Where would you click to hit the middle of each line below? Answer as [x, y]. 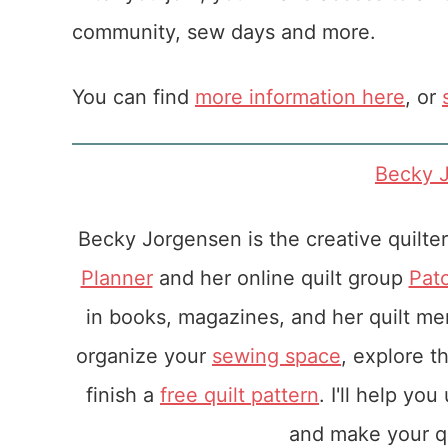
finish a [123, 395]
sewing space [276, 356]
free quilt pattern [239, 395]
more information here [300, 97]
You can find [133, 97]
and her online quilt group [280, 278]
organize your [144, 356]
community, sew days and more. [224, 32]
